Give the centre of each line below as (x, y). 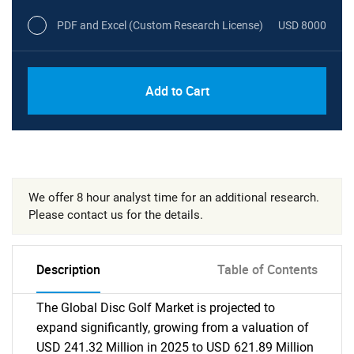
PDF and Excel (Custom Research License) (160, 25)
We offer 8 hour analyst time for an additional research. (174, 198)
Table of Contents (267, 269)
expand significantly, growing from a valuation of (173, 328)
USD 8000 (302, 25)
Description (68, 269)
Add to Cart (177, 91)
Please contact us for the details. (116, 215)
